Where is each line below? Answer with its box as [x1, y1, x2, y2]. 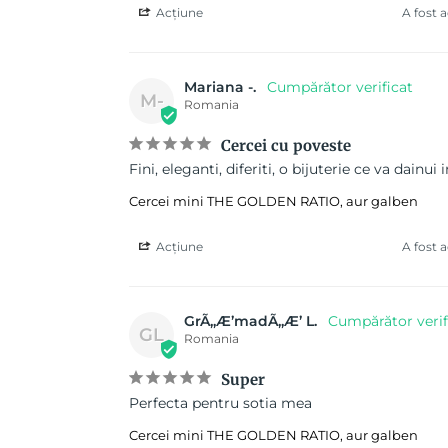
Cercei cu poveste [221, 136, 351, 156]
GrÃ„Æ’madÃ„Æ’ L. [184, 312, 317, 331]
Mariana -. [184, 78, 256, 97]
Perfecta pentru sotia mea [129, 394, 312, 413]
